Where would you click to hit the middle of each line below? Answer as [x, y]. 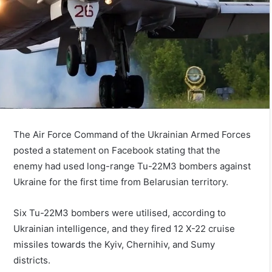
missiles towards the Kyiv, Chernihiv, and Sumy [114, 244]
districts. [32, 260]
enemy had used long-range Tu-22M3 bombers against [132, 166]
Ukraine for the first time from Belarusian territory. [121, 182]
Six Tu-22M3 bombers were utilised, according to [120, 212]
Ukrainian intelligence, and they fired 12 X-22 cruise [124, 228]
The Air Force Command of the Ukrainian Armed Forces [132, 134]
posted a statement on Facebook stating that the [117, 150]
